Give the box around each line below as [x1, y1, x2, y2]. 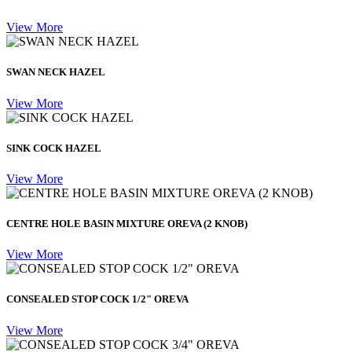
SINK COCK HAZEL [6, 141, 101, 154]
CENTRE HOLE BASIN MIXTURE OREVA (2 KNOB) [6, 218, 247, 230]
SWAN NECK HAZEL [6, 66, 105, 79]
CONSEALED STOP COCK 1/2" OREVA [6, 293, 189, 306]
